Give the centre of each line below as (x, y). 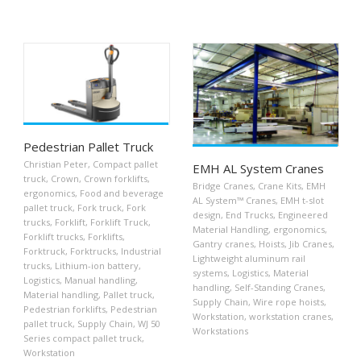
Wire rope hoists (288, 302)
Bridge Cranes (223, 186)
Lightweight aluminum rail (249, 259)
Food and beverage (122, 193)
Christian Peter (56, 164)
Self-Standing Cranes (279, 288)
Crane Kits (280, 186)
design (207, 215)
